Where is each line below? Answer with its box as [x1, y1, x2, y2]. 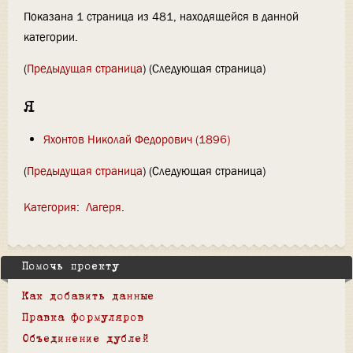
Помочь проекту [22, 262, 119, 272]
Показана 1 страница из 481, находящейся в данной [24, 8, 299, 24]
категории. [24, 28, 78, 45]
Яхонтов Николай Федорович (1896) [43, 131, 230, 147]
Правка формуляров [22, 314, 144, 323]
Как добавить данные [22, 292, 154, 302]
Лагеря [85, 199, 121, 215]
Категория [24, 199, 76, 215]
